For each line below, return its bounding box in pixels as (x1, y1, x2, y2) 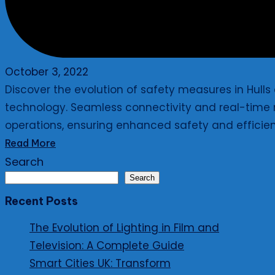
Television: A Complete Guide (29, 238, 184, 254)
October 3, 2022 (5, 64, 88, 80)
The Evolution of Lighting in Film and (29, 220, 219, 236)
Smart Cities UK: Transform (29, 256, 171, 271)
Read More (5, 137, 56, 150)
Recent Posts (5, 194, 78, 209)
